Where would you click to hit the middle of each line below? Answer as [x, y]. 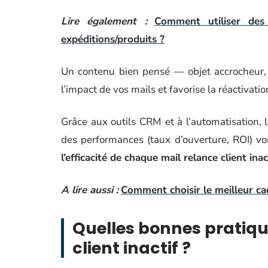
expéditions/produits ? [113, 39]
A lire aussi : [90, 190]
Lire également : [104, 21]
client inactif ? [132, 248]
